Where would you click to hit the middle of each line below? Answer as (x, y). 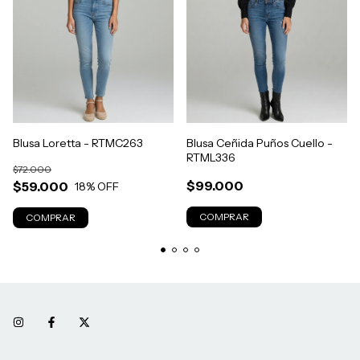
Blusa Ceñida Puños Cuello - (260, 143)
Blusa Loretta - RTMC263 (78, 143)
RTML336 (211, 158)
